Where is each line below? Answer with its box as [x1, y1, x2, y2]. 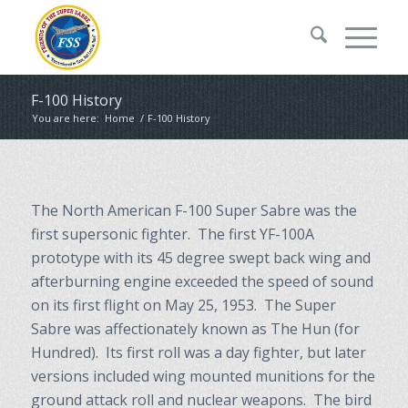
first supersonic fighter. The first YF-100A [30, 223, 314, 244]
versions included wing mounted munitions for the [30, 365, 375, 386]
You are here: [31, 111, 99, 125]
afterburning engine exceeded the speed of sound [30, 270, 373, 291]
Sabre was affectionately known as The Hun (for [30, 318, 360, 339]
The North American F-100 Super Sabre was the [30, 199, 357, 220]
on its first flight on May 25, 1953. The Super [30, 294, 336, 315]
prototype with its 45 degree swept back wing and [30, 247, 371, 268]
